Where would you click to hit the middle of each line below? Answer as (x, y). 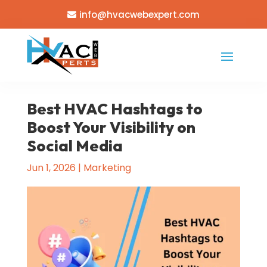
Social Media (74, 146)
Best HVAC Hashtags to (114, 109)
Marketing (107, 168)
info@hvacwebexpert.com (139, 14)
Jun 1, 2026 (51, 168)
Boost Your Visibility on (111, 128)
